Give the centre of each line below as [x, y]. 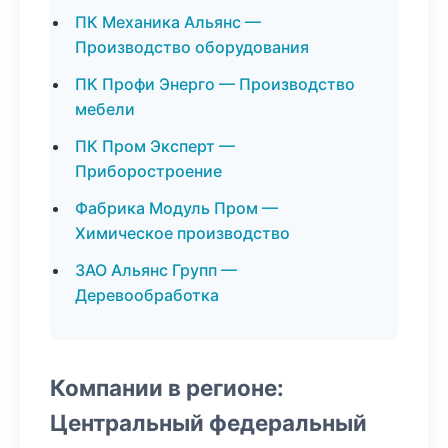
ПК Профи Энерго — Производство [215, 84]
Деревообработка [147, 295]
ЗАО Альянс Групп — [156, 270]
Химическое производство [182, 233]
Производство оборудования [192, 47]
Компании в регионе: [167, 387]
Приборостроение [148, 171]
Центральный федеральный [208, 422]
